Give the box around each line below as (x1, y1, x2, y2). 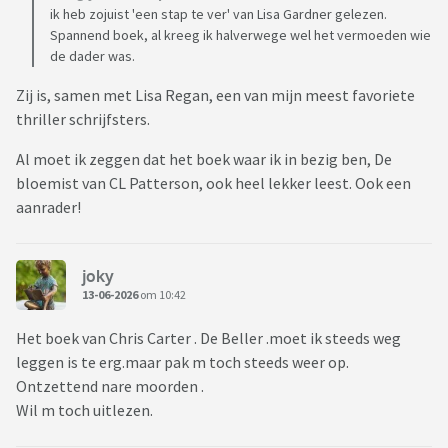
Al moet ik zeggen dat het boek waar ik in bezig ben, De (16, 149, 392, 170)
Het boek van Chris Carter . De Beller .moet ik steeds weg (16, 328, 401, 349)
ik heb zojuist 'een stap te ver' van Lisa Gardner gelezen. (50, 5, 387, 24)
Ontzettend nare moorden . (16, 376, 204, 397)
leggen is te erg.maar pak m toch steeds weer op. (16, 352, 349, 373)
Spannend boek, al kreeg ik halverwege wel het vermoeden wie (50, 26, 431, 45)
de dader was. (50, 47, 135, 66)
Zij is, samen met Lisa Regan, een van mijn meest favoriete (16, 85, 415, 106)
